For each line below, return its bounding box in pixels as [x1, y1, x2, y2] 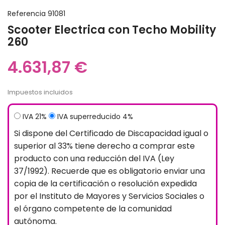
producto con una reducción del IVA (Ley [14, 152, 174, 164]
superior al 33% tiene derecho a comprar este [14, 140, 195, 152]
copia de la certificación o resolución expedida [14, 177, 197, 189]
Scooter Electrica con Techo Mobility [8, 22, 216, 38]
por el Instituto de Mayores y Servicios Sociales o [14, 190, 204, 202]
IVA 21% [23, 111, 47, 122]
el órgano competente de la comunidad [14, 202, 172, 214]
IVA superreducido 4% [57, 111, 133, 122]
